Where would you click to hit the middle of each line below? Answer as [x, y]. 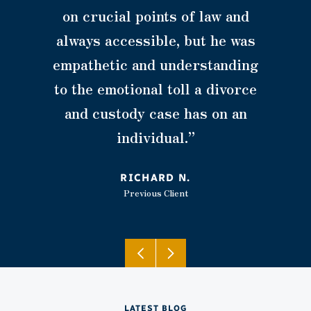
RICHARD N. [155, 178]
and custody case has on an [155, 113]
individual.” [155, 137]
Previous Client [155, 193]
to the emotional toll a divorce [155, 89]
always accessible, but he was [155, 40]
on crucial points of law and [155, 16]
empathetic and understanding [155, 65]
